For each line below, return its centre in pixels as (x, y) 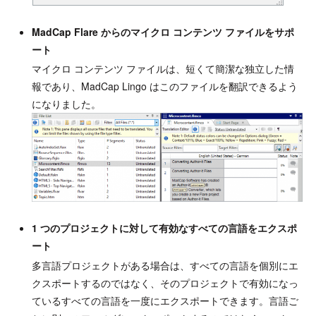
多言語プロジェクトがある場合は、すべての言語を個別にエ (165, 266)
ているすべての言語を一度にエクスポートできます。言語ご (165, 301)
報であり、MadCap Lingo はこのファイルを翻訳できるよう (164, 86)
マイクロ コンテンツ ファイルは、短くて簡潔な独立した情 (163, 69)
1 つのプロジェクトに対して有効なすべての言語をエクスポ (164, 228)
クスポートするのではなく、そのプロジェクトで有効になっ (165, 283)
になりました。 (66, 104)
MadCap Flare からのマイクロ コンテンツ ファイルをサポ (163, 31)
